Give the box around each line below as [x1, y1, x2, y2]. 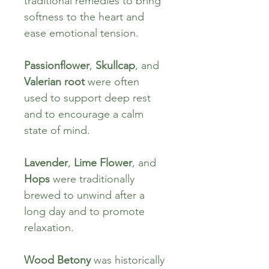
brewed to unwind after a [24, 188, 148, 202]
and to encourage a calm [24, 107, 147, 121]
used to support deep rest [24, 91, 154, 104]
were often [85, 74, 142, 88]
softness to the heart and [24, 10, 147, 23]
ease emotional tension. [24, 26, 139, 40]
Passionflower [24, 58, 89, 72]
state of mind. [24, 123, 90, 137]
